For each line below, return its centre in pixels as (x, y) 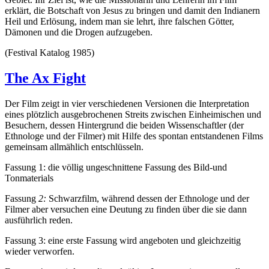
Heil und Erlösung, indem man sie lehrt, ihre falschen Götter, (119, 21)
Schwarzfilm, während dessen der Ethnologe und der (149, 198)
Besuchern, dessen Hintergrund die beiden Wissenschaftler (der (124, 125)
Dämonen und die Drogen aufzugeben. (79, 32)
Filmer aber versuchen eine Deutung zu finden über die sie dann (126, 209)
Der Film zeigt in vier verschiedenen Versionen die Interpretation (127, 103)
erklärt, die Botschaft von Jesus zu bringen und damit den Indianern (132, 10)
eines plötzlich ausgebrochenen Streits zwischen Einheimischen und (133, 114)
